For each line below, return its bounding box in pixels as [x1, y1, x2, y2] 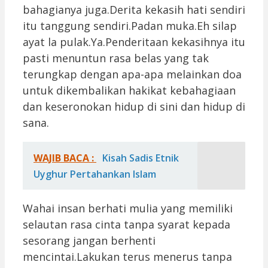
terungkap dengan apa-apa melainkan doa [23, 66, 242, 81]
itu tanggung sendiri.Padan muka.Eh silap [23, 18, 237, 33]
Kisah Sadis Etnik [102, 151, 179, 165]
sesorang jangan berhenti [23, 233, 156, 248]
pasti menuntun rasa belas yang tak [23, 50, 209, 65]
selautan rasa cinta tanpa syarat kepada [23, 217, 230, 232]
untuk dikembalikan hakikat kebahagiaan [23, 83, 236, 98]
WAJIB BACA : [33, 151, 96, 165]
